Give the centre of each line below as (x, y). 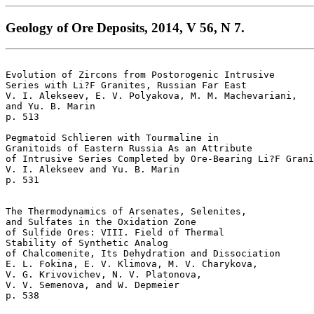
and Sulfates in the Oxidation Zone (104, 222)
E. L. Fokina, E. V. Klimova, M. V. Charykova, (135, 264)
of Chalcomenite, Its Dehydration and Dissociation (149, 254)
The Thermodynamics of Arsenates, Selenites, (129, 212)
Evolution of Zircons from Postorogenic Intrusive (140, 75)
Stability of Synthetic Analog (90, 243)
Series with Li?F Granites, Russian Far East (132, 86)
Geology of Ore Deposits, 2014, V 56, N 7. (125, 27)
